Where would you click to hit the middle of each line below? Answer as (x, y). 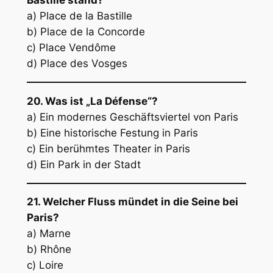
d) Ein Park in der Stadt (83, 164)
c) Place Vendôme (71, 48)
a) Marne (48, 234)
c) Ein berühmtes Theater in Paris (108, 148)
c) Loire (45, 265)
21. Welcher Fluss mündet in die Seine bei (132, 202)
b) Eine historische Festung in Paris (112, 133)
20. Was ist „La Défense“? (92, 101)
